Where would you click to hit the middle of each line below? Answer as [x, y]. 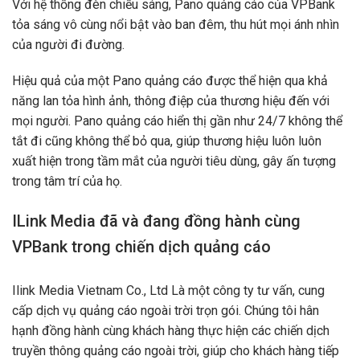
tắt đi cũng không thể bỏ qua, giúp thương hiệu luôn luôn [167, 141]
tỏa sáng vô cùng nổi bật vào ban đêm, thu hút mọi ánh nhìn [176, 24]
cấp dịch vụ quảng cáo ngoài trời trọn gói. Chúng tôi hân [166, 311]
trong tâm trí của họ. [67, 182]
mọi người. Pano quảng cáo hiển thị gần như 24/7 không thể [177, 121]
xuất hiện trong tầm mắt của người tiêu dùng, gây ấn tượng [174, 162]
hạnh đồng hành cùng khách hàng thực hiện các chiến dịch [171, 331]
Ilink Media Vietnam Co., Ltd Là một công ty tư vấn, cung [168, 291]
